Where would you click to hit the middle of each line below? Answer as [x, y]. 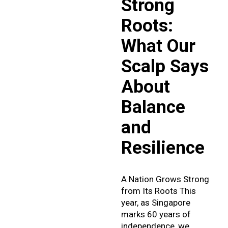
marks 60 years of [156, 214]
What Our [158, 46]
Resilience [163, 148]
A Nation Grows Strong [165, 179]
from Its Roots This [158, 191]
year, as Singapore [155, 202]
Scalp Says [165, 66]
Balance [153, 107]
